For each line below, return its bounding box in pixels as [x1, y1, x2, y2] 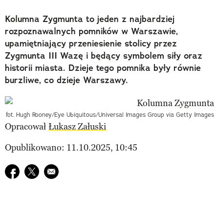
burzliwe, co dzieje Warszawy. [5, 74, 128, 86]
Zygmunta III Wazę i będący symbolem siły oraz [5, 49, 202, 62]
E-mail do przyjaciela [44, 165, 125, 176]
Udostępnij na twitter [24, 165, 106, 176]
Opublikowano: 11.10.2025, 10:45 [5, 142, 137, 153]
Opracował [5, 121, 46, 132]
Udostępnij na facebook [4, 165, 96, 176]
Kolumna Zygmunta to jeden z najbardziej [5, 13, 175, 25]
